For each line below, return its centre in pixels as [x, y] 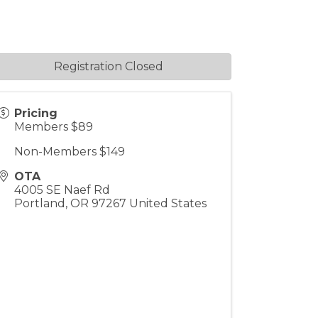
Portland [40, 203]
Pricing [36, 113]
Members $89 [54, 127]
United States [168, 203]
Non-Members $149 [70, 152]
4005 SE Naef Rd [62, 190]
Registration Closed [108, 66]
